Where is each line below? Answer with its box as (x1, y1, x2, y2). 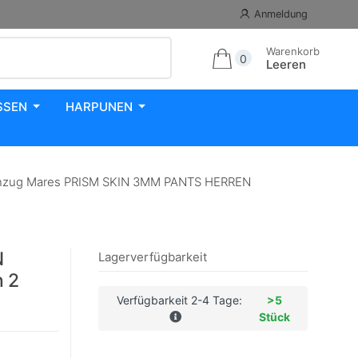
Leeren (265, 56, 306, 72)
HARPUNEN (66, 98, 133, 114)
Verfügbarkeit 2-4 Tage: (116, 293, 242, 308)
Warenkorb (265, 44, 320, 58)
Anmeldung (254, 8, 308, 20)
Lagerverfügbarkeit (98, 249, 207, 265)
